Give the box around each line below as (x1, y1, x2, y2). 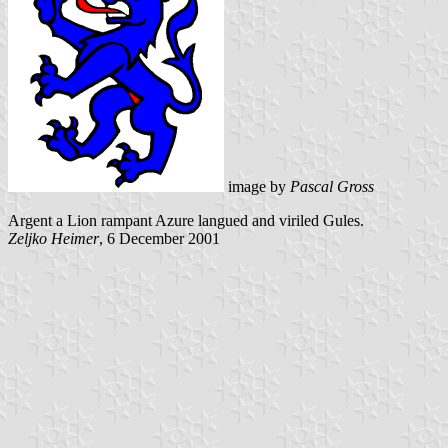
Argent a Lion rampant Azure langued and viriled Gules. (8, 211, 364, 229)
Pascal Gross (290, 177, 374, 195)
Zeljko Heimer (8, 229, 99, 247)
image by (224, 177, 290, 195)
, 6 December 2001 (99, 229, 220, 247)
